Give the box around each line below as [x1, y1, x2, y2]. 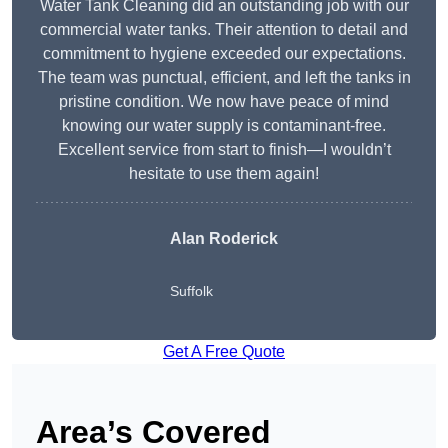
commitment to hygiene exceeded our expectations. [42, 45, 406, 63]
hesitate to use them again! [129, 165, 319, 183]
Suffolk [170, 283, 213, 300]
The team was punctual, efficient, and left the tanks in [37, 69, 411, 87]
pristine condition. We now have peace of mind [59, 93, 389, 111]
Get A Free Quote [163, 343, 285, 361]
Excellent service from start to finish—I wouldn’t [57, 141, 391, 159]
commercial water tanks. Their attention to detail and [40, 21, 408, 39]
